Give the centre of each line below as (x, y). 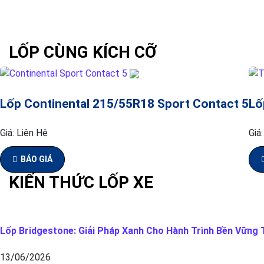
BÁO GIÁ (37, 159)
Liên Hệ (32, 133)
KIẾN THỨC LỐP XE (81, 183)
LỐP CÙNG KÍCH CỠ (83, 52)
